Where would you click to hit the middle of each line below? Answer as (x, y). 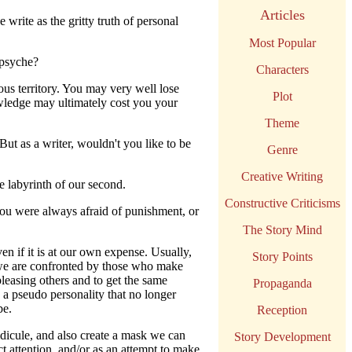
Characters (282, 70)
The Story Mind (282, 230)
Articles (282, 15)
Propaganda (282, 283)
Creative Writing (282, 176)
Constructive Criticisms (282, 203)
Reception (282, 310)
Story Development (282, 337)
